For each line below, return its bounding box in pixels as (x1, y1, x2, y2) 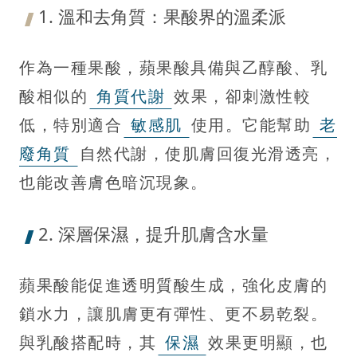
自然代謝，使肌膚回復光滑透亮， (79, 143, 336, 165)
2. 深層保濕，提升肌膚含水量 (38, 222, 269, 246)
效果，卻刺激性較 (174, 85, 311, 108)
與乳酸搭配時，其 (19, 331, 156, 354)
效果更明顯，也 (208, 331, 328, 354)
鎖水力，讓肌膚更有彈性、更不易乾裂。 (19, 303, 328, 325)
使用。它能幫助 (190, 114, 311, 136)
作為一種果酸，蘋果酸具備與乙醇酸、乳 (19, 57, 328, 79)
